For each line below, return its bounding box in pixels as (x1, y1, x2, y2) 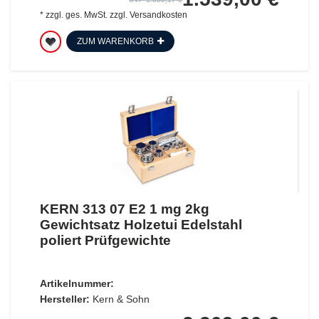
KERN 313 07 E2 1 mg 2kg (39, 202, 209, 217)
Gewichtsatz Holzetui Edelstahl (39, 217, 242, 233)
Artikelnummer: (39, 278, 114, 290)
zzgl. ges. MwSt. (45, 10, 108, 21)
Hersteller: (39, 293, 90, 305)
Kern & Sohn (92, 293, 150, 305)
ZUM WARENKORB (76, 36, 154, 47)
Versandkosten (129, 10, 187, 21)
